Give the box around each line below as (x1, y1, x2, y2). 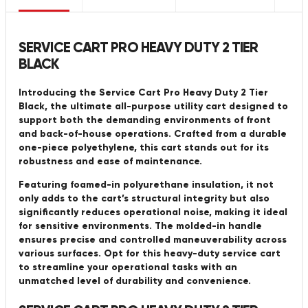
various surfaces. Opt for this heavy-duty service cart (19, 247, 280, 260)
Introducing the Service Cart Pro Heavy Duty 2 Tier (19, 87, 268, 99)
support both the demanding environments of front (19, 114, 271, 126)
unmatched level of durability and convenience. (19, 275, 251, 287)
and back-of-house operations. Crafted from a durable (19, 128, 287, 140)
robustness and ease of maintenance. (19, 155, 202, 168)
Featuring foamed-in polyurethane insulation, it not (19, 179, 274, 191)
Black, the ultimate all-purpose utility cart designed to (19, 100, 288, 113)
